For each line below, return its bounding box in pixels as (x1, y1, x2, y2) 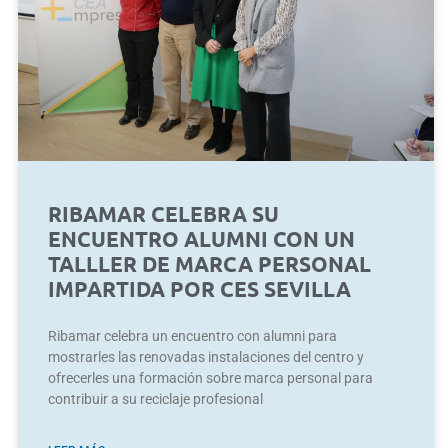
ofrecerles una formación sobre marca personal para (48, 369, 373, 386)
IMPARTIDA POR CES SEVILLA (48, 274, 351, 302)
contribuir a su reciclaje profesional (48, 390, 263, 407)
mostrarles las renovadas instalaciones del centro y (48, 348, 364, 365)
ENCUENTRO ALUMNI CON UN (48, 224, 355, 252)
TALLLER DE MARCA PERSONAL (48, 249, 371, 277)
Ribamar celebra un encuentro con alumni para (48, 327, 337, 344)
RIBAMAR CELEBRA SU (48, 199, 279, 227)
